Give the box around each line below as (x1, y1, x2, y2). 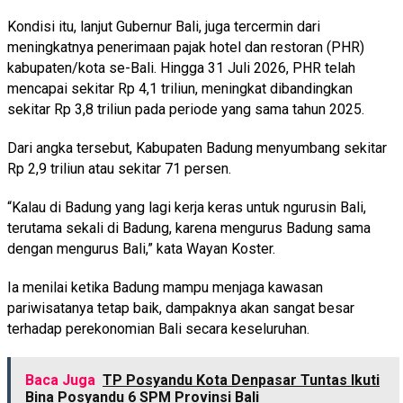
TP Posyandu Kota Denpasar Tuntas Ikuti (103, 371, 380, 389)
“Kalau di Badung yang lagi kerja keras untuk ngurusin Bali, (7, 198, 366, 216)
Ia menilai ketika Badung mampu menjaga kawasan (7, 278, 323, 296)
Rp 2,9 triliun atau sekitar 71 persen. (7, 159, 231, 177)
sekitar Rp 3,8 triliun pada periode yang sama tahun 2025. (7, 100, 364, 118)
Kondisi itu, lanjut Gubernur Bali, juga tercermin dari (7, 17, 320, 35)
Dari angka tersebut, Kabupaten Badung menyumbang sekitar (7, 139, 387, 157)
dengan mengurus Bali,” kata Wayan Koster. (7, 239, 275, 257)
